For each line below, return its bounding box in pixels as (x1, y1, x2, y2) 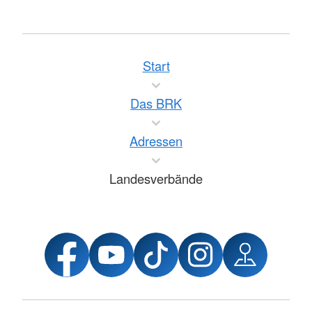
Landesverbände (109, 169, 203, 188)
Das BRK (130, 94, 182, 113)
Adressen (130, 132, 182, 150)
